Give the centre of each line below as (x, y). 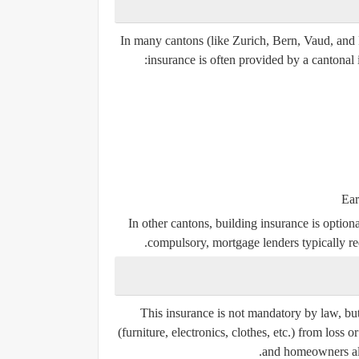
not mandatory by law (283, 313)
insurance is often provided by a (230, 59)
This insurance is (184, 313)
